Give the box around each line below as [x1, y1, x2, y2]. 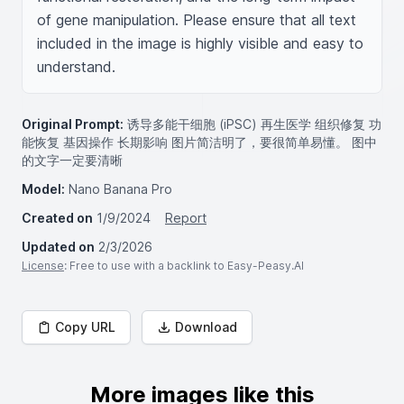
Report [165, 210, 207, 225]
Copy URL [55, 319, 115, 335]
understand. [37, 58, 115, 76]
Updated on [22, 239, 95, 254]
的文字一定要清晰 [22, 152, 123, 168]
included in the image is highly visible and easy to [37, 34, 363, 52]
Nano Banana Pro [69, 181, 172, 197]
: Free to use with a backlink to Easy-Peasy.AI [64, 259, 304, 272]
